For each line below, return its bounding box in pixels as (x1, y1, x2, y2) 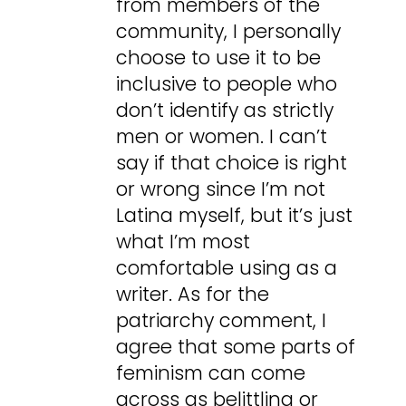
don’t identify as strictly (116, 97, 334, 124)
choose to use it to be (116, 44, 322, 72)
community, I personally (116, 18, 342, 45)
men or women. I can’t (116, 123, 328, 150)
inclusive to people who (116, 71, 338, 98)
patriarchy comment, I (116, 307, 327, 334)
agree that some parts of (116, 333, 356, 361)
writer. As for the (116, 281, 270, 308)
